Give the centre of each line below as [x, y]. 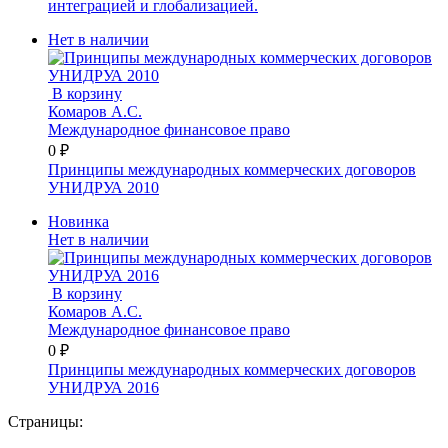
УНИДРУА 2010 [103, 187]
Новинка [78, 221]
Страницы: [45, 421]
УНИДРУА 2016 [103, 387]
